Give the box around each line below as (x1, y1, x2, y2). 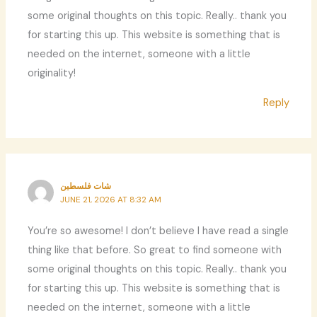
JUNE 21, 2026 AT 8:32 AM (60, 193, 162, 205)
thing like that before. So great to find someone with (28, 243, 282, 258)
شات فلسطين (60, 180, 112, 192)
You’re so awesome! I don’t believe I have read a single (28, 224, 289, 238)
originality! (28, 67, 76, 81)
